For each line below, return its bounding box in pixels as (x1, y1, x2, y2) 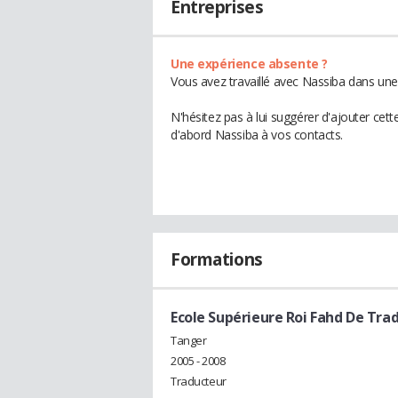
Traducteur (171, 372, 227, 389)
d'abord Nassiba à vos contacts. (171, 126, 343, 143)
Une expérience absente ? (171, 55, 328, 72)
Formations (171, 248, 263, 271)
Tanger (171, 331, 207, 348)
